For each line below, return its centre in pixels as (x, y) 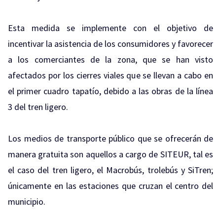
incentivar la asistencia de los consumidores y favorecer (110, 44)
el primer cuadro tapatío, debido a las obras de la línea (110, 91)
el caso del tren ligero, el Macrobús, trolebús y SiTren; (110, 170)
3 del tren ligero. (38, 107)
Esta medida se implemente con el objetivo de (110, 28)
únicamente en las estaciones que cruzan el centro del (110, 186)
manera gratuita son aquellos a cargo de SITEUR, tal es (110, 154)
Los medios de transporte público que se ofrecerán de (110, 138)
